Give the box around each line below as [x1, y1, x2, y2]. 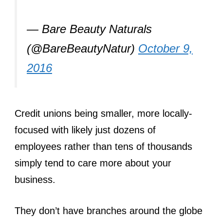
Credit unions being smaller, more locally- [15, 108, 192, 119]
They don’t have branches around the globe [15, 205, 202, 216]
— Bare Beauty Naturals [27, 22, 152, 36]
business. [15, 174, 55, 185]
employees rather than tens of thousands [15, 141, 192, 152]
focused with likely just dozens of [15, 124, 156, 135]
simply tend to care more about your [15, 157, 171, 168]
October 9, [138, 41, 193, 55]
